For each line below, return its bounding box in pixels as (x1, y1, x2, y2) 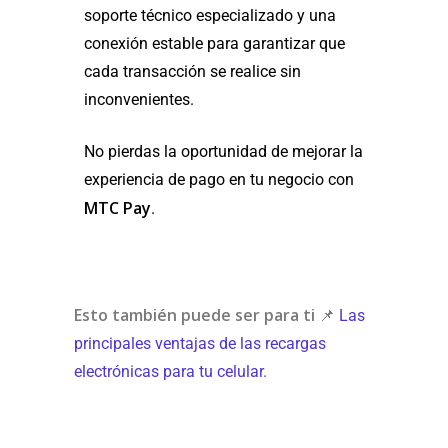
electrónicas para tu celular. (74, 362, 267, 382)
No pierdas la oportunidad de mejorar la (84, 142, 363, 162)
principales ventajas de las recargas (74, 334, 326, 354)
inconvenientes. (84, 90, 194, 110)
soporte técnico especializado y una (84, 6, 336, 26)
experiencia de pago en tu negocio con (84, 170, 354, 190)
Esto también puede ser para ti (74, 304, 315, 327)
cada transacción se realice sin (84, 62, 301, 82)
